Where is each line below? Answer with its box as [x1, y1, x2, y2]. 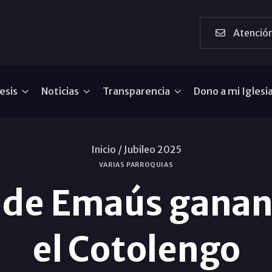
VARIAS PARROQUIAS [98, 161, 174, 169]
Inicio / [90, 143, 122, 155]
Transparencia [103, 85, 171, 97]
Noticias [41, 85, 80, 97]
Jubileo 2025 [123, 143, 182, 155]
